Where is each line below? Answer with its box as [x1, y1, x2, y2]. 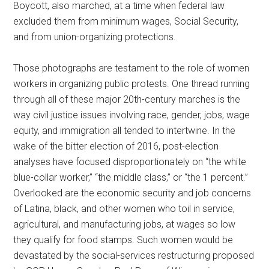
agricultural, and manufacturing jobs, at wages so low [13, 218, 236, 230]
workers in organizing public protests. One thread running [13, 77, 250, 89]
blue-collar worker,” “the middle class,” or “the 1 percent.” [13, 171, 249, 183]
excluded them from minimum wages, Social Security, [13, 15, 239, 27]
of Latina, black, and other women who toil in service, [13, 202, 235, 214]
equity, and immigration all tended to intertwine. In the [13, 124, 236, 136]
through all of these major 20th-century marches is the [13, 93, 241, 105]
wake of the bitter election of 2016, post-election [13, 140, 219, 152]
